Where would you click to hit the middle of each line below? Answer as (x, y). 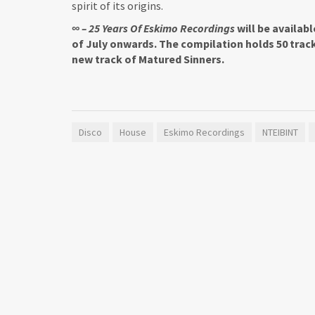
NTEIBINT (280, 132)
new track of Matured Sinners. (148, 59)
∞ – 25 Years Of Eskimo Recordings (153, 28)
